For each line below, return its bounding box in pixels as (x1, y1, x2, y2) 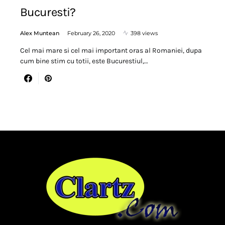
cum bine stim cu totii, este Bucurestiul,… (20, 56, 148, 65)
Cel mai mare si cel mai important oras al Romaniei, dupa (20, 46, 202, 55)
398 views (131, 29, 158, 37)
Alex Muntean (20, 29, 59, 37)
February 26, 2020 (67, 29, 115, 37)
